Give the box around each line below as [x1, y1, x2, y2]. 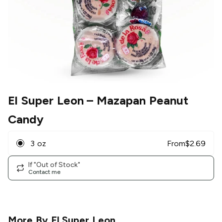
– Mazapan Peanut [83, 93, 189, 108]
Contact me [28, 168, 60, 175]
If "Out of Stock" [28, 160, 80, 169]
